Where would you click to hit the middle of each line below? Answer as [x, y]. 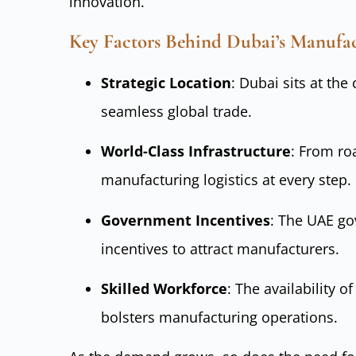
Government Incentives [186, 220]
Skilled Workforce [164, 288]
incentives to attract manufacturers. [220, 248]
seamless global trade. [176, 111]
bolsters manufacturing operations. [219, 317]
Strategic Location [166, 82]
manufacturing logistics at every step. [226, 180]
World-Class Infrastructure [196, 151]
